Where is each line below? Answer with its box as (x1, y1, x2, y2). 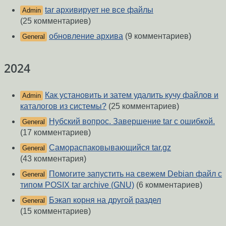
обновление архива (49, 31, 123, 40)
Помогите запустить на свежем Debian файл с (49, 169, 222, 178)
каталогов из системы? (20, 101, 106, 110)
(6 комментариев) (134, 180, 202, 189)
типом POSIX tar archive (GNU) (20, 180, 134, 189)
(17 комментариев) (20, 128, 91, 137)
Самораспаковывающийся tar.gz (49, 143, 171, 152)
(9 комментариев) (123, 31, 191, 40)
